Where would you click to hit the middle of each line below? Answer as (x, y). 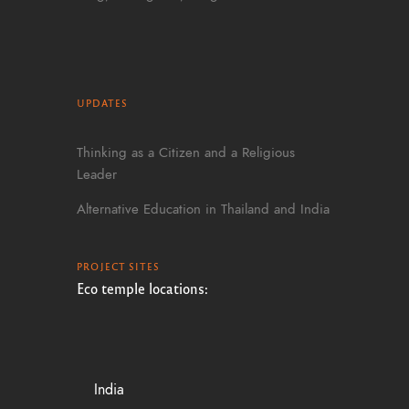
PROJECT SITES (119, 267)
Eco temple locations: (142, 288)
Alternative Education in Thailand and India (203, 210)
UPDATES (103, 103)
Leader (97, 174)
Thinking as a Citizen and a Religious (186, 152)
